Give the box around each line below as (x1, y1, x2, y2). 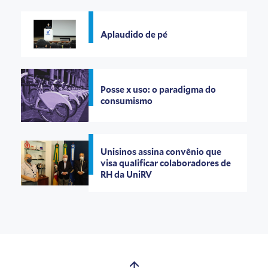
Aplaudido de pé (100, 28, 168, 40)
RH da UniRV (100, 168, 153, 180)
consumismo (100, 95, 153, 107)
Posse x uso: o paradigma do (100, 84, 217, 96)
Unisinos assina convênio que (100, 145, 222, 157)
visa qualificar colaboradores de (100, 157, 232, 169)
